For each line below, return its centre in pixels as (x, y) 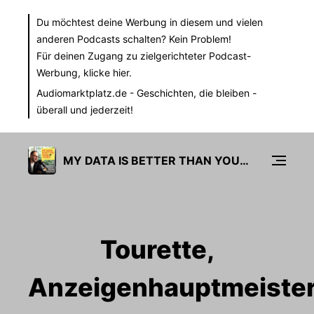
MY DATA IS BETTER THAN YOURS (244, 160)
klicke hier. (108, 73)
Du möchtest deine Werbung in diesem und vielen (150, 22)
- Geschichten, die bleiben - (192, 93)
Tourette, (157, 250)
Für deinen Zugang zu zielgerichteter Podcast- (144, 56)
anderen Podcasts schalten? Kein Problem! (134, 39)
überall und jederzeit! (85, 110)
